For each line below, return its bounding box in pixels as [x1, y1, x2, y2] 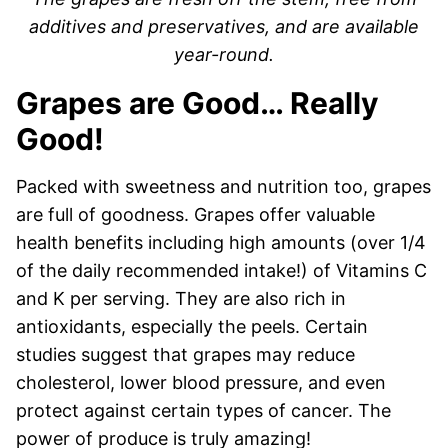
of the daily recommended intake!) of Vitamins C [16, 260, 427, 282]
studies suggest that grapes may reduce [16, 344, 355, 366]
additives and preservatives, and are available [29, 16, 419, 38]
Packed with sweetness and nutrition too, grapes [16, 176, 431, 198]
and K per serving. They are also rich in [16, 288, 346, 310]
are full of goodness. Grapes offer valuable [16, 204, 375, 226]
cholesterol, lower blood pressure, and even [16, 372, 386, 394]
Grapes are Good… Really [16, 85, 379, 122]
